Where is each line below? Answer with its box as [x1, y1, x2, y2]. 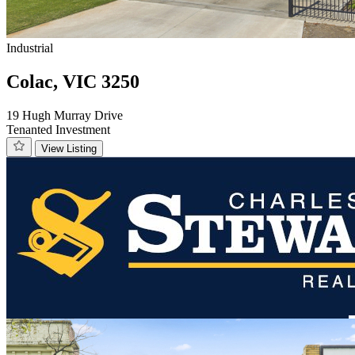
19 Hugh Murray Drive [6, 109, 123, 123]
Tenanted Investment [6, 123, 110, 137]
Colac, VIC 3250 [6, 71, 139, 93]
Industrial [6, 41, 53, 55]
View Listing [41, 143, 97, 155]
